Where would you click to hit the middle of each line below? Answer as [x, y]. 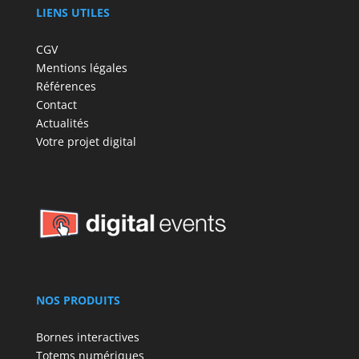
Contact [56, 104]
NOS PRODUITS [78, 300]
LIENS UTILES [73, 12]
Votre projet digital [86, 141]
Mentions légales [81, 67]
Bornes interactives [87, 337]
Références [66, 86]
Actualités [62, 123]
